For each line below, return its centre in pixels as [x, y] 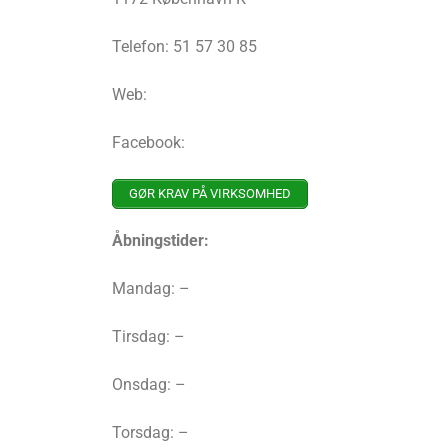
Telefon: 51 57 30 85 [184, 47]
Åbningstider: [160, 241]
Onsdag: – [149, 385]
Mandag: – [151, 289]
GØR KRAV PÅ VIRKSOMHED [210, 194]
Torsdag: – [150, 433]
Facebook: [148, 143]
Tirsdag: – [148, 337]
